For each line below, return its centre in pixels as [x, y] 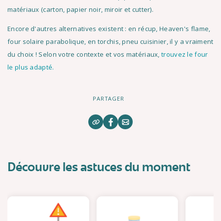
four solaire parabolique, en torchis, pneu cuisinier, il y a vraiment [110, 41]
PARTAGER [109, 98]
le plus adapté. [31, 67]
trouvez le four [185, 54]
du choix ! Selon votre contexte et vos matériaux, [84, 54]
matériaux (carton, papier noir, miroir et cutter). [80, 9]
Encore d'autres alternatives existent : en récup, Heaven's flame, [109, 29]
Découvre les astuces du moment [99, 168]
